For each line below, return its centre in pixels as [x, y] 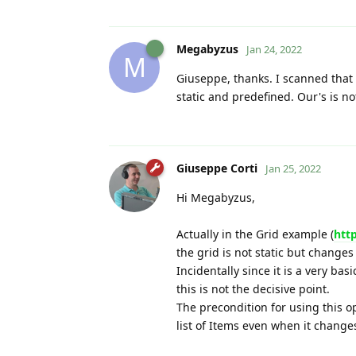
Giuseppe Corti [217, 168]
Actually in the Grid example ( [255, 234]
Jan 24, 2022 [274, 49]
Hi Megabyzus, [216, 197]
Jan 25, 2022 [293, 168]
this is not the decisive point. [253, 288]
